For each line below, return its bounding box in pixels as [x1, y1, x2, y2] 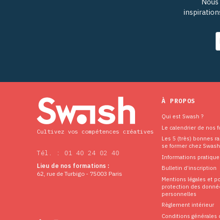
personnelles [161, 190, 196, 197]
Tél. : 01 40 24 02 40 [37, 149, 119, 158]
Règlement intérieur [161, 201, 214, 209]
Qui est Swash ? [161, 112, 203, 120]
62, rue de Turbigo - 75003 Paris [37, 170, 122, 178]
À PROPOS [161, 97, 195, 106]
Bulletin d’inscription [161, 164, 217, 172]
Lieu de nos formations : [37, 162, 110, 170]
